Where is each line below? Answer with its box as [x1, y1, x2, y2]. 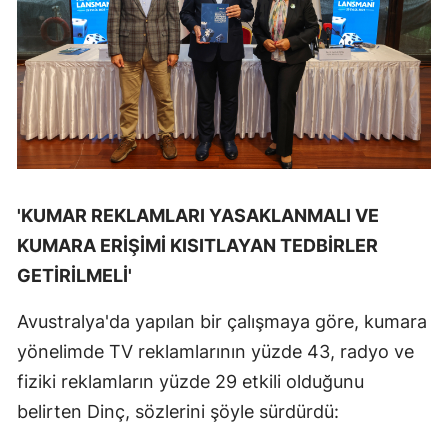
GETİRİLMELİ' [17, 265, 132, 287]
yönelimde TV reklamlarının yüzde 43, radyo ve [17, 341, 414, 363]
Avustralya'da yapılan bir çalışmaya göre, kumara [17, 311, 427, 333]
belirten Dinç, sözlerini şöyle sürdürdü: [17, 401, 339, 423]
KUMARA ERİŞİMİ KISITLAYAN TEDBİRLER [17, 235, 378, 257]
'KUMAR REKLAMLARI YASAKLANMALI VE [17, 205, 379, 227]
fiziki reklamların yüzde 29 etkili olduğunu [17, 371, 364, 393]
